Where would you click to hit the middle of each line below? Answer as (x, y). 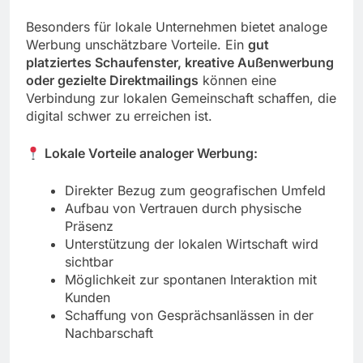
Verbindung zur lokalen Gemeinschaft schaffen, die (181, 98)
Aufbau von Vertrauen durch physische (183, 209)
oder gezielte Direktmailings (112, 81)
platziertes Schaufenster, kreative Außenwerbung (180, 63)
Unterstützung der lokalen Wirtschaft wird (192, 244)
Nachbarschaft (109, 333)
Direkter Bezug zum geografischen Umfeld (195, 191)
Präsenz (89, 226)
